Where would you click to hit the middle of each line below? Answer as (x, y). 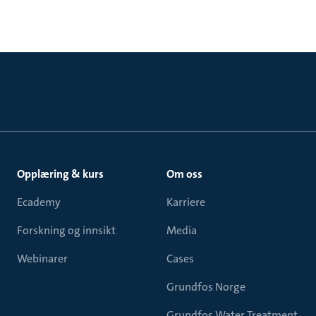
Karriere (186, 202)
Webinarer (42, 259)
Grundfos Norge (206, 287)
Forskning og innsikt (66, 230)
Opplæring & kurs (60, 174)
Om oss (184, 174)
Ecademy (39, 202)
